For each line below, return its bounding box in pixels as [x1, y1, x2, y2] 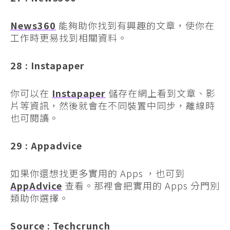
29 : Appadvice [10, 138, 82, 152]
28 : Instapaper [10, 58, 85, 72]
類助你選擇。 [10, 190, 69, 204]
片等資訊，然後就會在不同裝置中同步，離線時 [10, 98, 215, 112]
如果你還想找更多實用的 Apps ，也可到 [10, 166, 185, 180]
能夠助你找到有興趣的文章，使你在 [56, 18, 215, 32]
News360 [10, 18, 56, 32]
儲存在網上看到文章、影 [106, 86, 216, 100]
